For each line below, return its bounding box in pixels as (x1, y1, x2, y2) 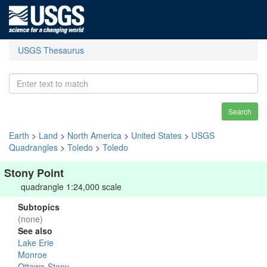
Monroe (18, 249, 47, 260)
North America (67, 129, 122, 141)
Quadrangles (9, 141, 58, 153)
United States (131, 129, 182, 141)
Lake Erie (18, 237, 54, 249)
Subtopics (18, 201, 60, 213)
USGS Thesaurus (18, 44, 84, 56)
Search (228, 106, 252, 116)
